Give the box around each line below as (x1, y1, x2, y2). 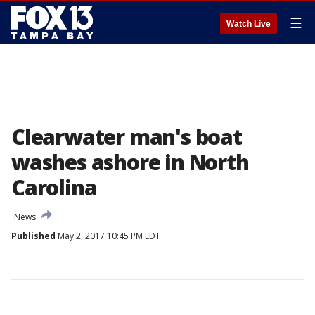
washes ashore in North (11, 148, 249, 176)
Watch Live (226, 19, 271, 29)
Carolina (11, 173, 97, 202)
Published (11, 230, 56, 242)
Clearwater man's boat (11, 122, 242, 151)
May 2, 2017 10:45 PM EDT (56, 230, 160, 242)
